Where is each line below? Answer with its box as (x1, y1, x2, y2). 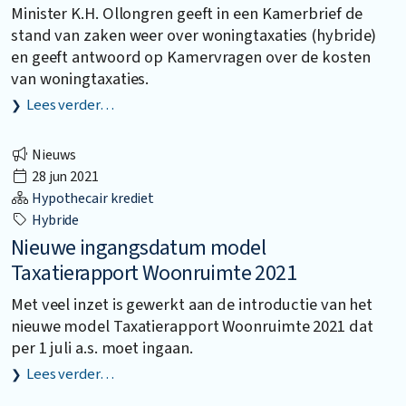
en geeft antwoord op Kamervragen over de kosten (11, 44, 371, 69)
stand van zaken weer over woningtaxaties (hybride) (11, 23, 377, 47)
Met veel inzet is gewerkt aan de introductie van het (11, 293, 373, 317)
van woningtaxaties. (11, 66, 150, 91)
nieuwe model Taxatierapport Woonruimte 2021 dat (11, 314, 373, 339)
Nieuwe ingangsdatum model (11, 232, 266, 265)
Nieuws (29, 145, 77, 166)
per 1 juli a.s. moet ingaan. (11, 336, 193, 361)
